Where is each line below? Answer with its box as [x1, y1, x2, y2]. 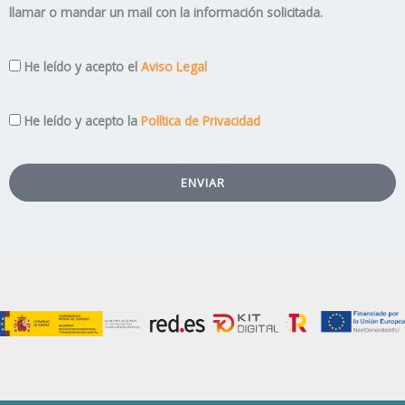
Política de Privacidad [141, 112, 260, 129]
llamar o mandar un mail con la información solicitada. [9, 4, 323, 21]
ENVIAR [180, 174, 225, 191]
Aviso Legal [141, 58, 207, 75]
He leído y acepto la [24, 112, 141, 129]
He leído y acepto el [24, 58, 141, 75]
